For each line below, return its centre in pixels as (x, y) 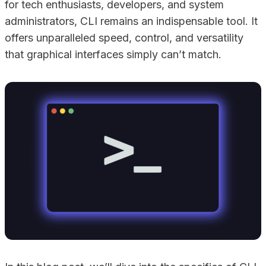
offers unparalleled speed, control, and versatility (124, 38)
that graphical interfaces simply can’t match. (113, 54)
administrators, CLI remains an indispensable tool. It (131, 21)
